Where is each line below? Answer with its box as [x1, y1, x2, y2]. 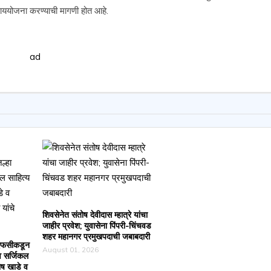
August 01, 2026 [42, 244, 99, 254]
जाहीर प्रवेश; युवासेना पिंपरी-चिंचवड [42, 220, 151, 231]
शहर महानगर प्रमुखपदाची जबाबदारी [42, 230, 150, 242]
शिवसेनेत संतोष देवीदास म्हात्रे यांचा [42, 209, 148, 220]
